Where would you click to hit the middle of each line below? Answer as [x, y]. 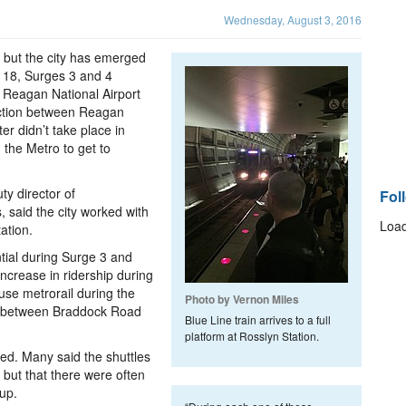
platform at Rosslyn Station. [252, 336]
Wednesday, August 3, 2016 [293, 19]
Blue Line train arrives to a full [258, 319]
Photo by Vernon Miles [242, 299]
